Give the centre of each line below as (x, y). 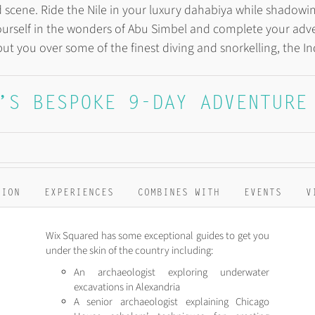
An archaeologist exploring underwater (172, 272)
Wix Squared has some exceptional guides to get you (157, 236)
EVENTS (263, 193)
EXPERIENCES (79, 193)
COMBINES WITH (179, 193)
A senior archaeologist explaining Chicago (172, 302)
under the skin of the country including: (129, 250)
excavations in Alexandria (127, 287)
